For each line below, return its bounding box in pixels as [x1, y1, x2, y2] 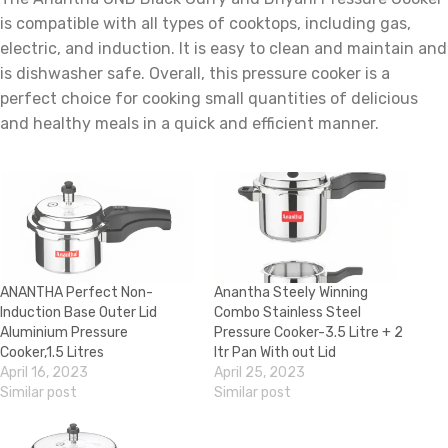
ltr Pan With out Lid [214, 343, 336, 361]
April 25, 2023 [214, 363, 305, 381]
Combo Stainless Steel [214, 303, 361, 321]
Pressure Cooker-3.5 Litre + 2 [214, 323, 403, 341]
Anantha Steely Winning [214, 283, 368, 301]
